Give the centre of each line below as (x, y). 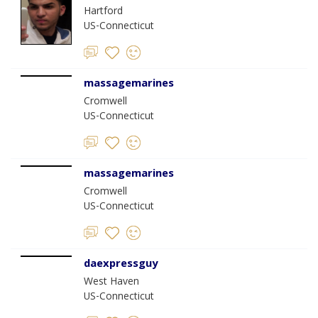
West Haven (111, 283)
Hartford (103, 12)
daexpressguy (121, 265)
